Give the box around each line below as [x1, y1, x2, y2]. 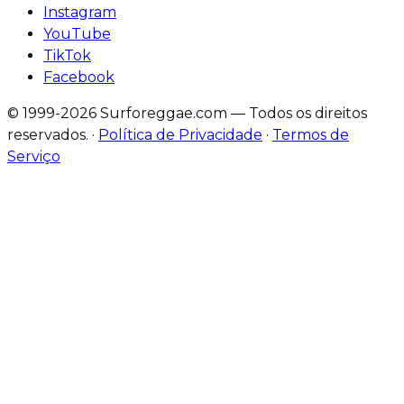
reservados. [7, 125, 88, 143]
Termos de [272, 125, 349, 143]
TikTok [43, 46, 91, 64]
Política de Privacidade [98, 125, 262, 143]
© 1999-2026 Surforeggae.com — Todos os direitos [7, 104, 367, 122]
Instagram [43, 3, 116, 21]
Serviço [7, 147, 60, 165]
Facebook [43, 68, 115, 86]
